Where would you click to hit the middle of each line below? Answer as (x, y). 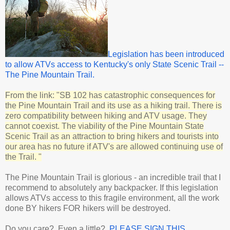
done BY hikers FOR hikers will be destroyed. (88, 208)
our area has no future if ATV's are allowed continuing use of (114, 146)
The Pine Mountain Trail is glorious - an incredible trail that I (113, 177)
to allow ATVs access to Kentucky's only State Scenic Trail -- (114, 64)
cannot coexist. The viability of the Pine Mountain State (104, 126)
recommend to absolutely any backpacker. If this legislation (112, 187)
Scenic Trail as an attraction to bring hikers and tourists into (112, 136)
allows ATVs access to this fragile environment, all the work (112, 198)
